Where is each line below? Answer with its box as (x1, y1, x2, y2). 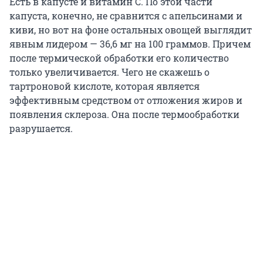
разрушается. (9, 122, 73, 135)
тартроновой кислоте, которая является (9, 80, 200, 93)
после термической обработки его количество (9, 52, 229, 65)
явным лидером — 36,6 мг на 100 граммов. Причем (9, 38, 251, 50)
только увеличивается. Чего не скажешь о (9, 66, 210, 79)
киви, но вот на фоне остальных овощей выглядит (9, 23, 252, 36)
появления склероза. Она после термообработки (9, 108, 240, 121)
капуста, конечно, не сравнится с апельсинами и (9, 9, 242, 22)
